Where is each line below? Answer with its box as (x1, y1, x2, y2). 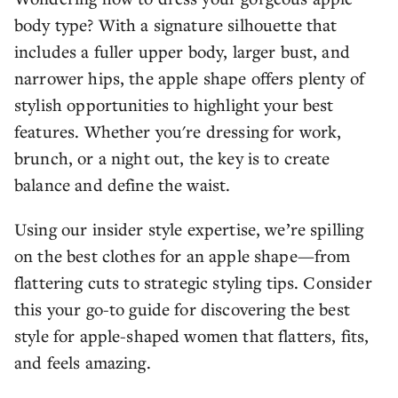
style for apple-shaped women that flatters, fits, (14, 324, 370, 346)
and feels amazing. (14, 351, 151, 373)
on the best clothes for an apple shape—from (14, 244, 351, 267)
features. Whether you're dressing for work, (14, 120, 342, 142)
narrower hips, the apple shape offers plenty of (14, 67, 365, 89)
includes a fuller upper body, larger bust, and (14, 40, 350, 62)
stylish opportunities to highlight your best (14, 93, 334, 115)
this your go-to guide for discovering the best (14, 298, 350, 320)
